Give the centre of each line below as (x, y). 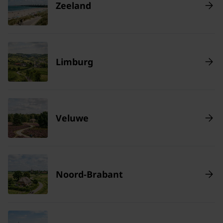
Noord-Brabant (89, 174)
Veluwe (72, 118)
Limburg (74, 62)
